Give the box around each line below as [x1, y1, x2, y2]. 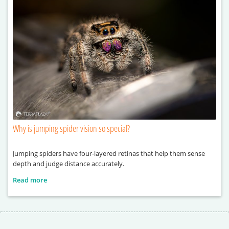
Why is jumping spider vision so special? [13, 122, 130, 135]
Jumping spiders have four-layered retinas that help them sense [13, 149, 205, 158]
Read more [13, 175, 47, 185]
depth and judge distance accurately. [13, 159, 124, 169]
